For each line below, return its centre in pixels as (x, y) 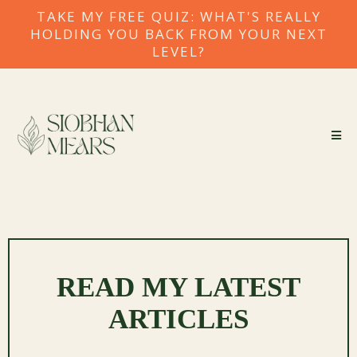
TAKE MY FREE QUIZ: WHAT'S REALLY (178, 16)
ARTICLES (178, 320)
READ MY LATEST (178, 288)
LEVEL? (178, 51)
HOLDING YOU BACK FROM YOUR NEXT (178, 34)
